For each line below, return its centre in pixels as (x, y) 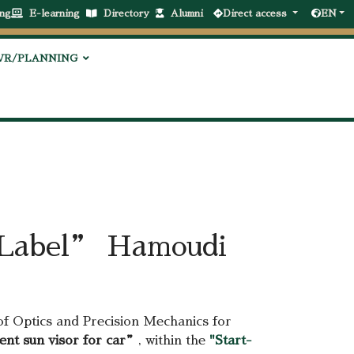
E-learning (57, 13)
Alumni (190, 13)
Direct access (256, 13)
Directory (129, 13)
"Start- (231, 341)
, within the (174, 341)
